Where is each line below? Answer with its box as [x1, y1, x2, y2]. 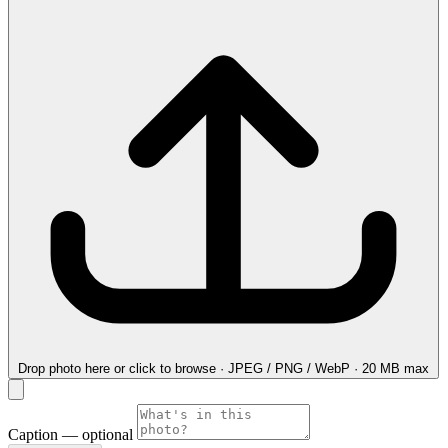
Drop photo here [18, 360, 110, 376]
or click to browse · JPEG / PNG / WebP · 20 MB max [114, 360, 429, 376]
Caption [8, 425, 62, 443]
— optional [62, 425, 133, 443]
